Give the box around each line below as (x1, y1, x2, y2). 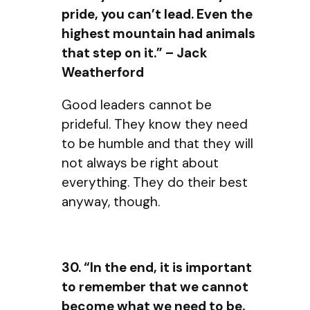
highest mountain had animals (62, 25, 255, 43)
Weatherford (62, 64, 144, 82)
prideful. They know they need (62, 116, 248, 134)
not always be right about (62, 154, 219, 172)
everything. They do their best (62, 174, 248, 192)
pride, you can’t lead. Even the (62, 6, 253, 24)
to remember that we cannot (62, 277, 248, 295)
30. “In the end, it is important (62, 258, 252, 276)
